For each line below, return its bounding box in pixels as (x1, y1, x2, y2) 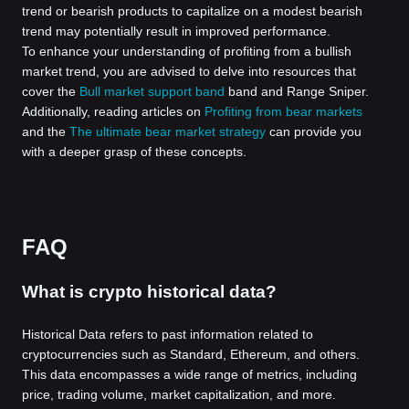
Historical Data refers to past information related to (22, 327, 313, 341)
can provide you (266, 124, 362, 139)
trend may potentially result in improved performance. (22, 24, 330, 38)
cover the (22, 84, 79, 99)
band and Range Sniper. (225, 84, 369, 99)
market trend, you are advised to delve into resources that (22, 64, 356, 79)
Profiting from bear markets (204, 104, 362, 119)
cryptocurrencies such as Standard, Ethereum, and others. (22, 347, 360, 362)
